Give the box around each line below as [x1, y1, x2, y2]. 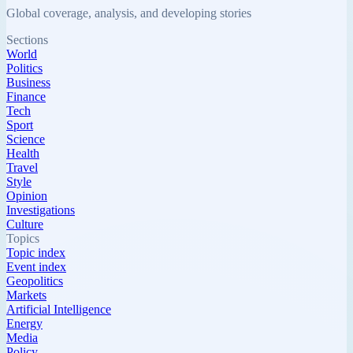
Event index [6, 259, 66, 273]
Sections [6, 32, 48, 46]
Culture [6, 217, 43, 231]
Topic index [6, 245, 65, 259]
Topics [6, 231, 39, 245]
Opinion [6, 188, 47, 203]
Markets [6, 288, 46, 302]
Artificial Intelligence [6, 302, 111, 316]
